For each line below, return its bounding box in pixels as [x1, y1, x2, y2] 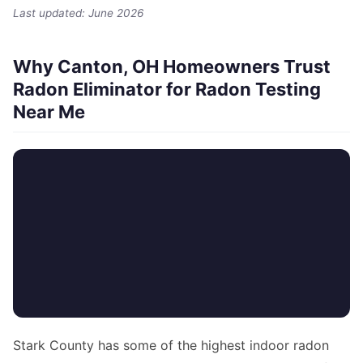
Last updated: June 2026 [13, 6, 143, 19]
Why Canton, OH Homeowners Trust [13, 55, 331, 77]
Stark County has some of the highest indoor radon [13, 336, 329, 353]
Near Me [13, 100, 85, 122]
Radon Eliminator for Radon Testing [13, 78, 321, 100]
